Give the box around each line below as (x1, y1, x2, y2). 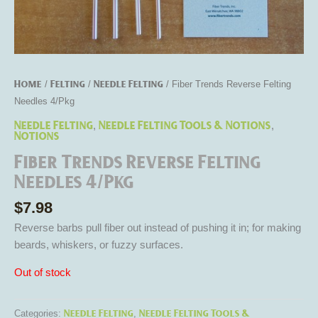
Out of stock (14, 266, 71, 278)
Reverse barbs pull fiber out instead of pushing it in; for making (14, 222, 301, 234)
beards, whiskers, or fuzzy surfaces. (14, 239, 183, 251)
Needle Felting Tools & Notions (99, 118, 271, 131)
